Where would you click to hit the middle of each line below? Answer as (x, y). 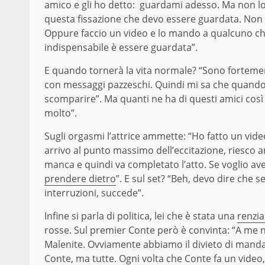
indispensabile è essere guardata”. (121, 48)
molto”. (61, 113)
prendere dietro (80, 179)
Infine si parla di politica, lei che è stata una (141, 216)
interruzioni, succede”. (94, 193)
